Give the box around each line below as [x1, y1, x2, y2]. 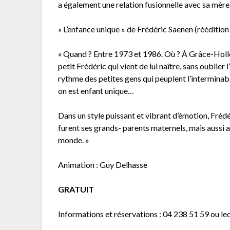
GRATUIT [58, 184, 94, 195]
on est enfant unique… [58, 86, 135, 96]
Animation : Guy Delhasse [58, 160, 148, 170]
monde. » [58, 135, 90, 145]
